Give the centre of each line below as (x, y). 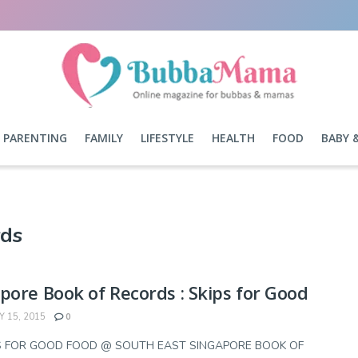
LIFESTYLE (167, 138)
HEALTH (233, 138)
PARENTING (35, 138)
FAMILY (103, 138)
